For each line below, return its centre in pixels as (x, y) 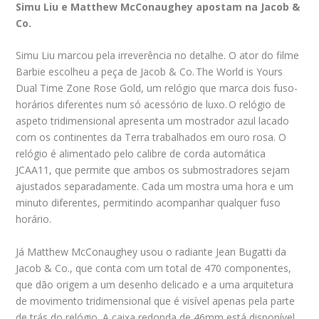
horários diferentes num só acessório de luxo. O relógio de (151, 105)
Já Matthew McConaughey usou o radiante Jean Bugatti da (151, 251)
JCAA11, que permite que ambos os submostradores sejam (153, 170)
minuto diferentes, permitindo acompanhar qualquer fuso (148, 203)
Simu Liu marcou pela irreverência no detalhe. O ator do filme (158, 56)
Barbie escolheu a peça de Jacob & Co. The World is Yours (150, 72)
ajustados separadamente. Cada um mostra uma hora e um (155, 187)
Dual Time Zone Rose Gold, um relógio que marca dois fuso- (157, 88)
